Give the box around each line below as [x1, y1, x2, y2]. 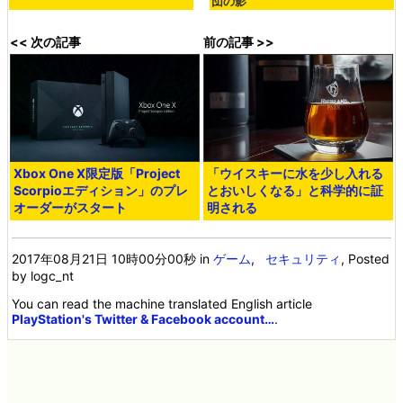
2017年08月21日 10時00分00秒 [12, 250, 197, 266]
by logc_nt [12, 267, 75, 283]
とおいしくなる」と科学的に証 [207, 182, 384, 198]
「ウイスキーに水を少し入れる [207, 165, 384, 181]
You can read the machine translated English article [12, 295, 313, 311]
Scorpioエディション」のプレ [13, 182, 189, 198]
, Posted [341, 250, 390, 266]
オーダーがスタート [13, 199, 128, 215]
